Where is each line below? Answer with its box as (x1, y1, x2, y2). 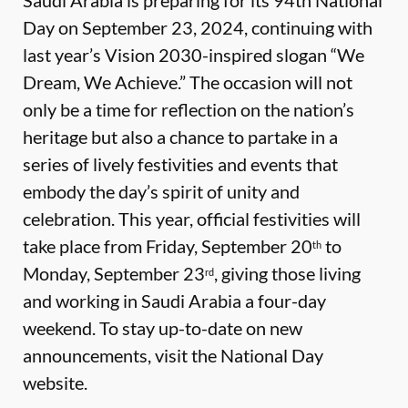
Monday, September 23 (23, 262, 205, 284)
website (23, 372, 84, 393)
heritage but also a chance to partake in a (23, 126, 338, 148)
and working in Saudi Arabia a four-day (23, 290, 326, 311)
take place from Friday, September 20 (23, 235, 312, 257)
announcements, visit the (23, 344, 220, 366)
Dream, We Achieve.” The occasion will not (23, 71, 352, 93)
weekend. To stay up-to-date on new (23, 317, 302, 339)
